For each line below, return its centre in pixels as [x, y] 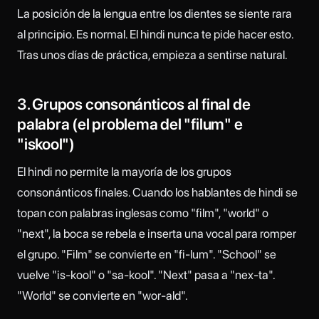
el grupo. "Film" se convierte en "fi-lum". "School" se [147, 254]
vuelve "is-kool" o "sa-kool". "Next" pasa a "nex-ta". [146, 274]
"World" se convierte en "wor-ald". [103, 295]
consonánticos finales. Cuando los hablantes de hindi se [157, 192]
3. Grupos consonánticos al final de [134, 104]
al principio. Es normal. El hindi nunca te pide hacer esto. [155, 35]
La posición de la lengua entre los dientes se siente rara [155, 14]
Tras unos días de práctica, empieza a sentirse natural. [152, 55]
